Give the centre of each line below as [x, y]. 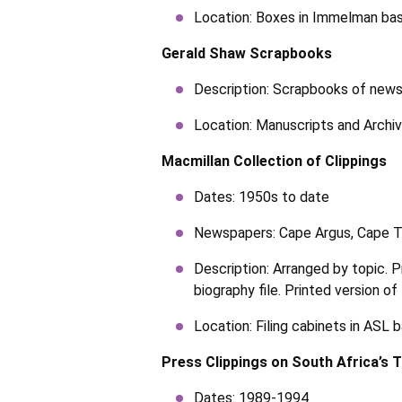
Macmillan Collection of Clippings [274, 161]
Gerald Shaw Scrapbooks [247, 53]
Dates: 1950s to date [262, 197]
